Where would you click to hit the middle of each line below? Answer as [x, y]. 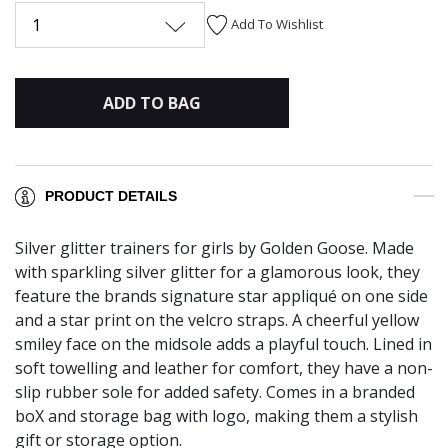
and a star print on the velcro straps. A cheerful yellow [217, 320]
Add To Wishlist [277, 23]
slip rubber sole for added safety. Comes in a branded [215, 392]
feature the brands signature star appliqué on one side [221, 296]
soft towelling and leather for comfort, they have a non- [224, 368]
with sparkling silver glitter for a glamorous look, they [217, 272]
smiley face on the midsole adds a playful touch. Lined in [223, 344]
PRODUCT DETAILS [111, 196]
